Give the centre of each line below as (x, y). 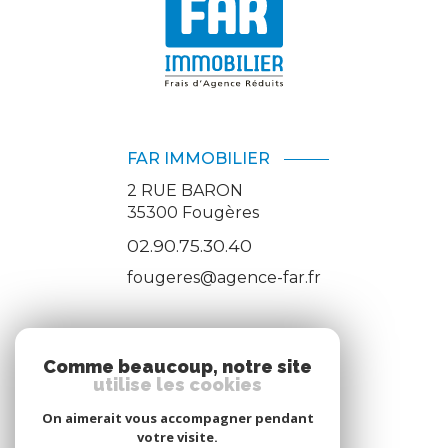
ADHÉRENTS (224, 357)
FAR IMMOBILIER (198, 159)
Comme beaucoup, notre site (177, 366)
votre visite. (177, 437)
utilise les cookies (177, 384)
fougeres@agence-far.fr (224, 278)
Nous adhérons (224, 398)
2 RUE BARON (185, 190)
